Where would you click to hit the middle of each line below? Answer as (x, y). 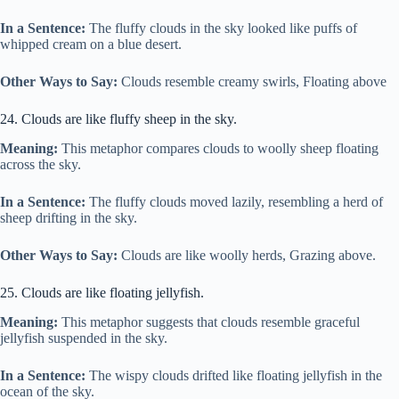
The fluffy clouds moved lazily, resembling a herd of (234, 202)
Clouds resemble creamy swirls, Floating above (252, 82)
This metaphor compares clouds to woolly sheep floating (218, 149)
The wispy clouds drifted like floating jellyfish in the (234, 375)
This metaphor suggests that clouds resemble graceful (209, 322)
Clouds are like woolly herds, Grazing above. (247, 256)
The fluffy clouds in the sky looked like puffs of (221, 28)
